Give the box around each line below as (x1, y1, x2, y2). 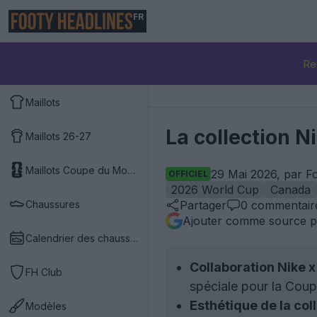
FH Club (25, 265, 62, 278)
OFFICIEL (168, 168, 208, 179)
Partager (180, 198, 226, 212)
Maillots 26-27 (25, 129, 91, 142)
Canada (270, 183, 311, 197)
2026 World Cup (171, 183, 259, 197)
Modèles (25, 299, 67, 312)
